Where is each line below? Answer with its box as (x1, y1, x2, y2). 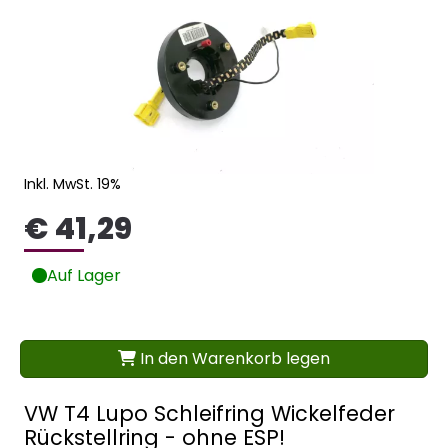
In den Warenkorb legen (136, 346, 330, 370)
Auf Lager (47, 263, 121, 287)
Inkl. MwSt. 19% (24, 173, 121, 194)
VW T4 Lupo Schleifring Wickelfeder (24, 398, 395, 428)
